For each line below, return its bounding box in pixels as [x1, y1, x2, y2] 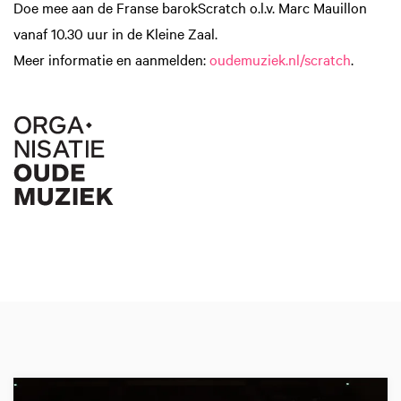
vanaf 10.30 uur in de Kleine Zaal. [13, 22, 218, 43]
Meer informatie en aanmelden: [13, 48, 209, 69]
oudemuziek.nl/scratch [209, 48, 351, 69]
